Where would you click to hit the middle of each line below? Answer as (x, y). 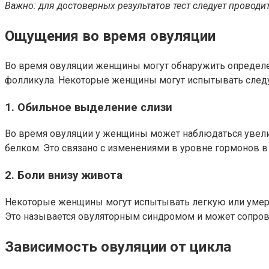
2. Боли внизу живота (64, 176)
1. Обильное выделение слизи (89, 107)
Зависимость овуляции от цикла (118, 246)
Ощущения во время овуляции (110, 36)
